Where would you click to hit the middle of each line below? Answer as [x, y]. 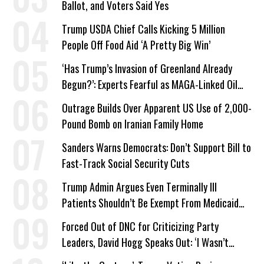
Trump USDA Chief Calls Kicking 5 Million [143, 29]
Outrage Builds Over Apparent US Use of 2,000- [157, 108]
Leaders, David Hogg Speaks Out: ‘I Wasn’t [145, 242]
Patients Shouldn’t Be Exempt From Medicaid [150, 203]
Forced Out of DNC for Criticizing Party [140, 227]
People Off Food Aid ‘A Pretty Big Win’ [136, 45]
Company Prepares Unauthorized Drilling [142, 100]
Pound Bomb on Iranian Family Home [133, 124]
